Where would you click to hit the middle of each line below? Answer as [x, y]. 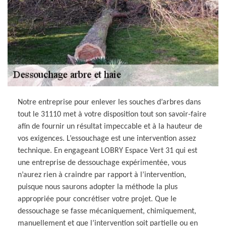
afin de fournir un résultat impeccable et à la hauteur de [110, 126]
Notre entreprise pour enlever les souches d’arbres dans [109, 102]
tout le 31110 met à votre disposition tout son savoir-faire [112, 114]
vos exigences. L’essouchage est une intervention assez [107, 138]
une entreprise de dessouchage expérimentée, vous [102, 163]
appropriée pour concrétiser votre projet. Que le [97, 199]
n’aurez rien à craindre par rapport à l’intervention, [102, 175]
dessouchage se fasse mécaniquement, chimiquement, [107, 211]
